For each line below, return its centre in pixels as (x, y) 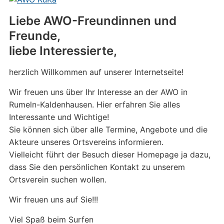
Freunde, (34, 36)
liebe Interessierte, (63, 51)
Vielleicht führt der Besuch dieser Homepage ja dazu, (109, 154)
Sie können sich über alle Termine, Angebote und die (108, 129)
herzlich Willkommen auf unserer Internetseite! (96, 72)
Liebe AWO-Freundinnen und (92, 21)
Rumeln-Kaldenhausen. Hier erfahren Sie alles (94, 104)
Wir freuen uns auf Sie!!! (53, 199)
